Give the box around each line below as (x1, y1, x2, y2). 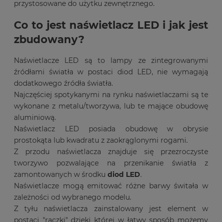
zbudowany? (14, 33, 84, 46)
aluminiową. (14, 113, 56, 122)
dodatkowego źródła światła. (14, 79, 113, 88)
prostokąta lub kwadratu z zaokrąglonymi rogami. (14, 136, 188, 145)
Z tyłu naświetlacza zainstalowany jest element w (14, 204, 208, 214)
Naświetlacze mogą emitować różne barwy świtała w (14, 181, 208, 191)
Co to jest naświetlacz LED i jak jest (14, 18, 208, 31)
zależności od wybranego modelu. (14, 193, 131, 202)
